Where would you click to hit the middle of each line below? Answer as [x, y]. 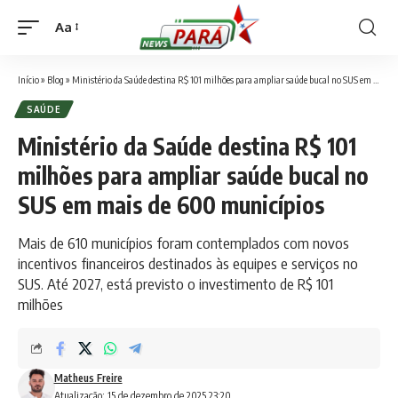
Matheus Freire [88, 378]
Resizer [76, 60]
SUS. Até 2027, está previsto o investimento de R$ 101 [175, 283]
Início [28, 79]
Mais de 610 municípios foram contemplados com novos [183, 242]
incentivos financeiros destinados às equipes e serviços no [188, 263]
